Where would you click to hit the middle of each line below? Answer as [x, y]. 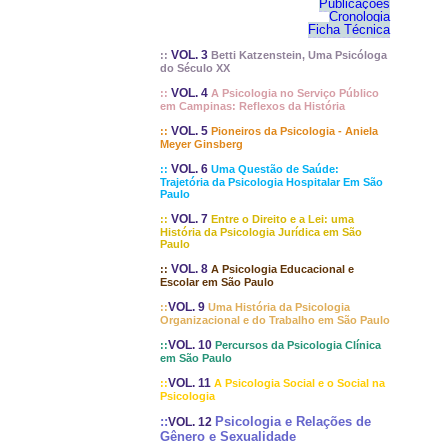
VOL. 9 [188, 307]
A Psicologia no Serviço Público [295, 93]
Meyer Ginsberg [201, 144]
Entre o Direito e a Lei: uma [282, 219]
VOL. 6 [191, 169]
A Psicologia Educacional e [282, 269]
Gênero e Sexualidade [228, 436]
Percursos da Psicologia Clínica [298, 345]
